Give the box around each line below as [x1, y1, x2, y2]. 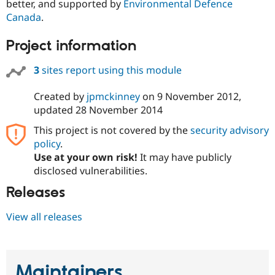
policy [33, 137, 60, 151]
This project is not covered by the [33, 123, 190, 137]
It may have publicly [137, 150, 231, 165]
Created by [33, 90, 87, 104]
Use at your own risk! [33, 150, 137, 165]
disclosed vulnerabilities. [33, 164, 147, 178]
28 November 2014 [75, 103, 163, 117]
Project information [6, 37, 136, 56]
